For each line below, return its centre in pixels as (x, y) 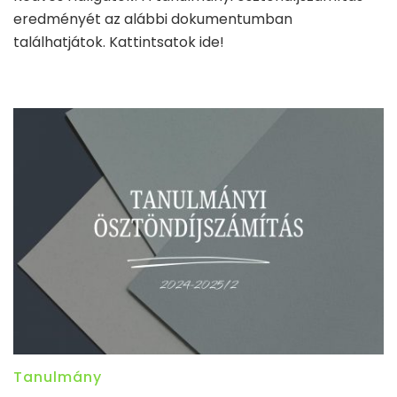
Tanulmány (58, 378)
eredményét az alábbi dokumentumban (153, 19)
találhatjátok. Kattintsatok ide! (119, 42)
